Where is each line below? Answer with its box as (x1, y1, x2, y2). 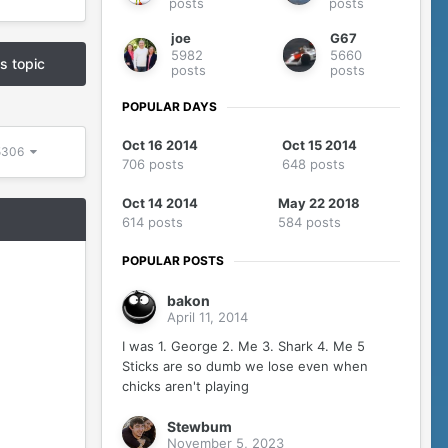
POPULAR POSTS (122, 253, 224, 269)
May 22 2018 (278, 195, 360, 212)
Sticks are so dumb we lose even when (122, 358, 368, 375)
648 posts (281, 156, 345, 173)
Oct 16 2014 (122, 137, 198, 154)
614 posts (122, 214, 183, 231)
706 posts (122, 156, 184, 173)
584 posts (278, 214, 341, 231)
